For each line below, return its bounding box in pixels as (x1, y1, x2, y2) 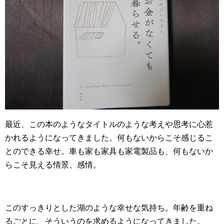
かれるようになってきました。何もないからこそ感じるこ (5, 133, 213, 142)
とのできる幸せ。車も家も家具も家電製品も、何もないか (5, 147, 213, 156)
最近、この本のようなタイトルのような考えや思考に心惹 (5, 120, 213, 129)
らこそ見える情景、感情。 (5, 160, 101, 169)
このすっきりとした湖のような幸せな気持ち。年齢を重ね (5, 203, 213, 212)
